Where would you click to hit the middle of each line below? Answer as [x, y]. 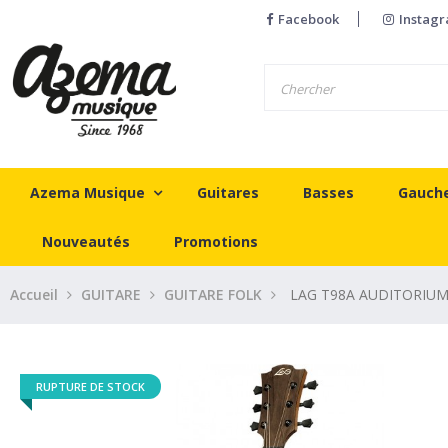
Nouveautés [86, 241]
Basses [329, 192]
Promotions [216, 241]
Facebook [308, 19]
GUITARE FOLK [213, 294]
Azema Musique [87, 192]
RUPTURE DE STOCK [90, 386]
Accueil [34, 294]
